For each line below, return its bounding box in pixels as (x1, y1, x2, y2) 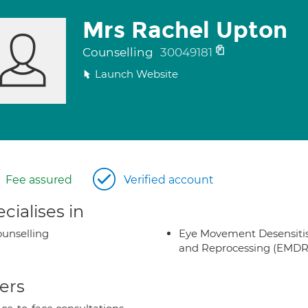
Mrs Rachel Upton (82, 16, 287, 44)
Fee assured (5, 173, 72, 186)
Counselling (82, 45, 156, 59)
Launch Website (94, 67, 178, 80)
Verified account (124, 173, 214, 186)
